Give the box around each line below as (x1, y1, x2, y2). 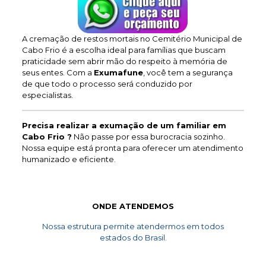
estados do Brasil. (99, 233, 167, 242)
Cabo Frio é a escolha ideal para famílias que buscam (21, 45, 226, 55)
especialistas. (21, 90, 73, 100)
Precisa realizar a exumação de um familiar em (21, 121, 226, 130)
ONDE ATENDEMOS (92, 201, 174, 211)
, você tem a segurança (142, 68, 233, 77)
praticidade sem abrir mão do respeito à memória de (21, 56, 227, 66)
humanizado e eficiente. (21, 154, 116, 164)
